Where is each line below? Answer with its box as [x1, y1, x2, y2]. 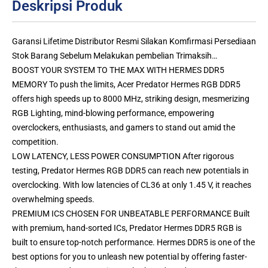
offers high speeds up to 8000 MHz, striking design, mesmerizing [12, 94, 249, 104]
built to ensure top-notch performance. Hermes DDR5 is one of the [12, 237, 255, 248]
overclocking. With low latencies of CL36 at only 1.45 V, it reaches [12, 180, 251, 190]
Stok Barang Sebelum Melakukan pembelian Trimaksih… [12, 51, 217, 61]
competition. [12, 137, 59, 147]
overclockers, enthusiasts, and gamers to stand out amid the [12, 123, 235, 133]
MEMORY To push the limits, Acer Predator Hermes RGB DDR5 [12, 80, 240, 90]
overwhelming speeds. [12, 194, 95, 205]
